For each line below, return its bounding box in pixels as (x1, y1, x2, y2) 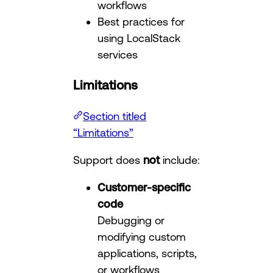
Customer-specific (97, 180, 191, 193)
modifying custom (97, 230, 186, 243)
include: (160, 153, 200, 166)
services (97, 48, 138, 61)
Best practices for (97, 15, 185, 28)
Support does (73, 153, 143, 166)
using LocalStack (97, 32, 180, 44)
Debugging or (97, 213, 165, 226)
